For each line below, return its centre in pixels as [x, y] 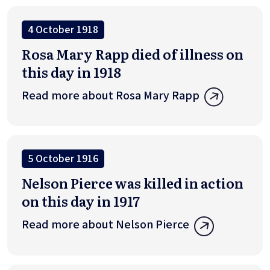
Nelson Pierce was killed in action [133, 183]
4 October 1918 [63, 30]
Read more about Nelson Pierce [105, 225]
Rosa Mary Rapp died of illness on [133, 54]
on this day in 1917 [81, 201]
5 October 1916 [63, 159]
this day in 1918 [71, 72]
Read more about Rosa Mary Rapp [111, 96]
